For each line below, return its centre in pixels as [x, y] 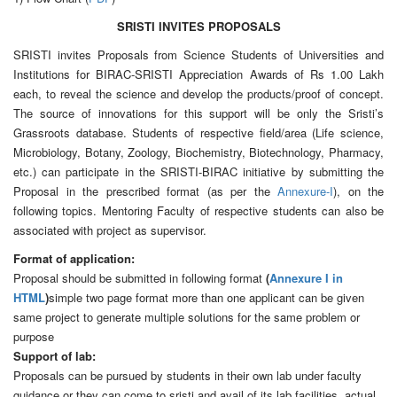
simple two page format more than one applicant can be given [206, 297]
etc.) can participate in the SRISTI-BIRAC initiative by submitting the [198, 171]
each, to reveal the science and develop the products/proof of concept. [198, 93]
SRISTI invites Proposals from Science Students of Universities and [198, 54]
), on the [358, 191]
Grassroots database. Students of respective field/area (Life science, [198, 132]
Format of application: [74, 258]
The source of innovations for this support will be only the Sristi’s [198, 113]
